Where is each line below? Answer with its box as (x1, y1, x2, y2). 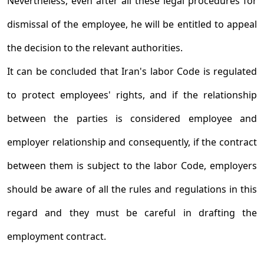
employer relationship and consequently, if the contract (7, 136, 257, 148)
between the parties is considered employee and (7, 112, 257, 125)
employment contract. (7, 230, 106, 243)
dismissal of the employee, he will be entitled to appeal (7, 18, 257, 31)
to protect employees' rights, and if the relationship (7, 88, 257, 101)
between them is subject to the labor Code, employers (7, 159, 257, 172)
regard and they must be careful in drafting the (7, 206, 257, 219)
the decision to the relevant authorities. (7, 41, 183, 54)
